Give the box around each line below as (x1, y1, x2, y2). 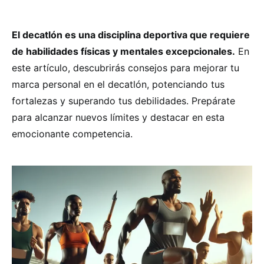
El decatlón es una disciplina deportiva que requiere (12, 29, 250, 41)
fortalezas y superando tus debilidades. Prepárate (12, 95, 235, 107)
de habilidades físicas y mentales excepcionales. (12, 45, 235, 57)
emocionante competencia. (12, 128, 133, 140)
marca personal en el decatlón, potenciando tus (12, 78, 225, 90)
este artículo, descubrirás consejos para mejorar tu (12, 62, 239, 74)
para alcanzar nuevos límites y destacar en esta (12, 111, 225, 123)
